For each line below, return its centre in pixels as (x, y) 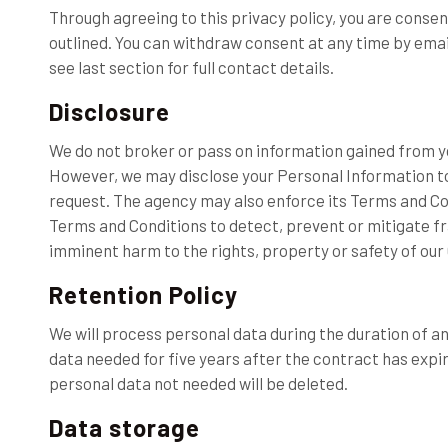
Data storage (124, 427)
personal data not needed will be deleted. (198, 383)
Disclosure (109, 111)
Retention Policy (143, 294)
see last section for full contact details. (191, 67)
